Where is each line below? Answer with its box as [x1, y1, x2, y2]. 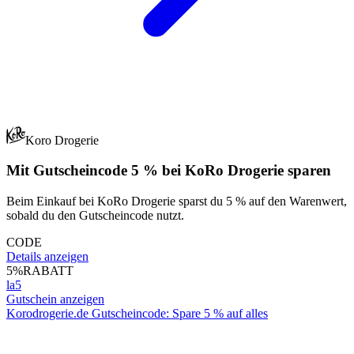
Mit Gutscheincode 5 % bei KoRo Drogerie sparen [6, 162, 331, 179]
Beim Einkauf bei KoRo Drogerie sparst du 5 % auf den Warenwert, [6, 194, 347, 209]
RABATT [23, 264, 73, 278]
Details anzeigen [6, 250, 88, 264]
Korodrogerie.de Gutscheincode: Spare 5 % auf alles [6, 307, 268, 321]
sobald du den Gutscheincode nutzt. [6, 209, 184, 223]
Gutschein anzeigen [6, 292, 104, 307]
